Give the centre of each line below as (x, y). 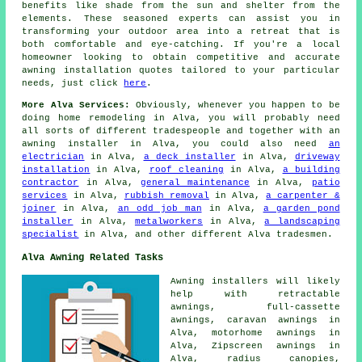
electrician (53, 157)
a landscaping (302, 222)
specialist (51, 235)
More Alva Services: (76, 105)
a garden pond (301, 209)
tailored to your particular (257, 71)
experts (198, 19)
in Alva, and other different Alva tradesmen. (206, 235)
